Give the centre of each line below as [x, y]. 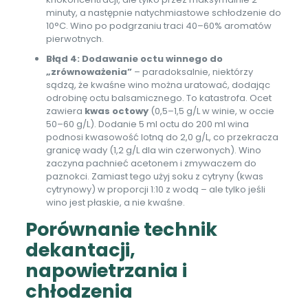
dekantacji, [80, 250]
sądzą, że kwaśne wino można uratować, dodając [158, 85]
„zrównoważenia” [89, 71]
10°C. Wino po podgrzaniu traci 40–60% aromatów [158, 25]
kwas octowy [116, 111]
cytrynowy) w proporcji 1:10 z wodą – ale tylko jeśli [155, 189]
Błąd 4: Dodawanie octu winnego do [134, 58]
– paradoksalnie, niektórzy [192, 71]
